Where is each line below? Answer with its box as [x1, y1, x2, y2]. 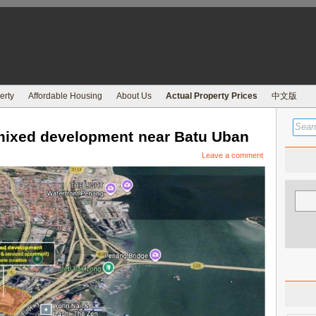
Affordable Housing [28, 91, 102, 101]
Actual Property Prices [166, 91, 257, 101]
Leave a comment [202, 151, 263, 159]
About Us [116, 91, 152, 101]
